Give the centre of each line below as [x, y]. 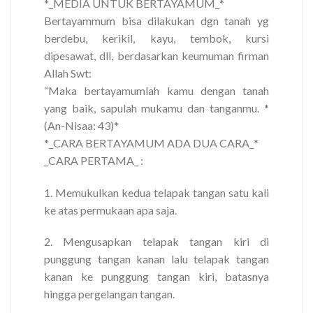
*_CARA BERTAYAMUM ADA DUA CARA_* [151, 143]
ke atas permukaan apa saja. [110, 210]
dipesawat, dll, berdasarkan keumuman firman [156, 55]
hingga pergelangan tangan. [109, 294]
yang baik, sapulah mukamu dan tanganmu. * [156, 108]
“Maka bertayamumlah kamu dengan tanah [156, 90]
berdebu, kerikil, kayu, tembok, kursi [156, 38]
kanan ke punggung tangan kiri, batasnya [156, 277]
